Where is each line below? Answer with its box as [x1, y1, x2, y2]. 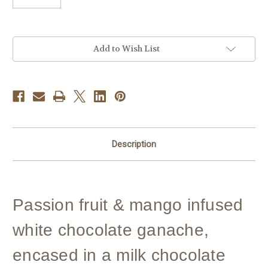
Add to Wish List [93, 42, 160, 54]
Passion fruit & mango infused [13, 195, 243, 214]
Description [112, 138, 156, 150]
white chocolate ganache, [13, 220, 209, 239]
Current [13, 36, 43, 47]
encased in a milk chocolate [13, 245, 226, 264]
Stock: [13, 48, 36, 59]
